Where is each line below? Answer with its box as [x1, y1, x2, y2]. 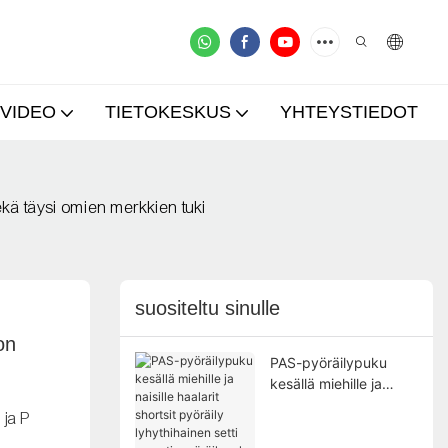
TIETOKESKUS [105, 102, 231, 122]
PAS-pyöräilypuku [269, 353, 387, 371]
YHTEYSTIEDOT [280, 102, 418, 122]
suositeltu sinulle [134, 297, 280, 320]
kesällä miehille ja [269, 374, 382, 392]
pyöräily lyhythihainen [269, 416, 412, 434]
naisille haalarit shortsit [269, 395, 417, 413]
